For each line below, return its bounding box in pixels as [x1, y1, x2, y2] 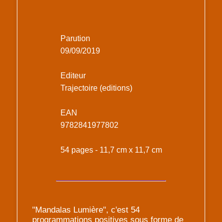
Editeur [60, 71, 86, 80]
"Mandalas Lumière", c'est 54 [32, 205, 140, 215]
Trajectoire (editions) [60, 84, 132, 93]
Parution [60, 34, 90, 43]
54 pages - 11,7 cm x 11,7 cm [60, 146, 162, 155]
